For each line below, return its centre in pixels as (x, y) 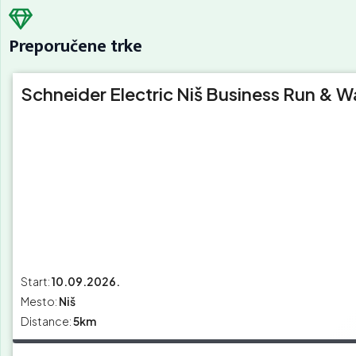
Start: (35, 282)
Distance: (46, 321)
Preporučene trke (75, 47)
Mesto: (39, 302)
